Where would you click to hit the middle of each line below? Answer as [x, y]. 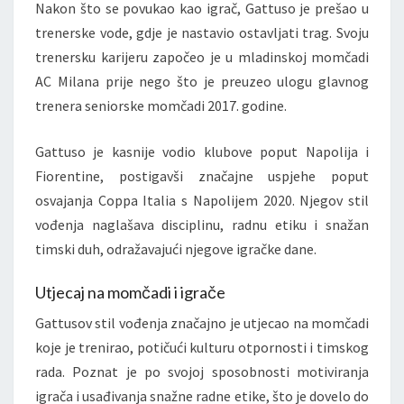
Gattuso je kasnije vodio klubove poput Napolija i [202, 151]
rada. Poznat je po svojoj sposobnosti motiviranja [202, 371]
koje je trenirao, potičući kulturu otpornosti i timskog [202, 347]
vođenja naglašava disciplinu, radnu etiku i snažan [202, 224]
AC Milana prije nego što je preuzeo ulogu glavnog [202, 81]
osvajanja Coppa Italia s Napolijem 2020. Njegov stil [202, 200]
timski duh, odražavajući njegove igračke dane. [176, 248]
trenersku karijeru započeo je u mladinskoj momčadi [202, 56]
